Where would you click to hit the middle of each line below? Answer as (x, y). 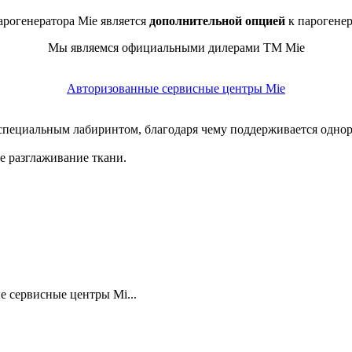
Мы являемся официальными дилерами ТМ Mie (176, 47)
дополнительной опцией (217, 20)
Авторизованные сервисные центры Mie (176, 88)
